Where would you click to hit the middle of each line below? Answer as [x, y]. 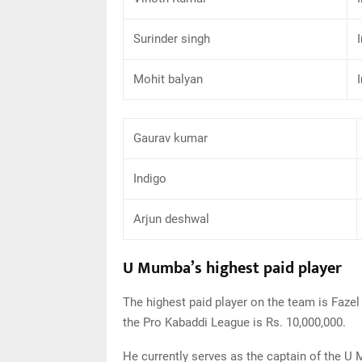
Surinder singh [172, 39]
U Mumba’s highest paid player [232, 268]
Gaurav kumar [170, 138]
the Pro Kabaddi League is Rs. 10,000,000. [234, 322]
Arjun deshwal [171, 219]
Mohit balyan [168, 79]
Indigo [150, 179]
